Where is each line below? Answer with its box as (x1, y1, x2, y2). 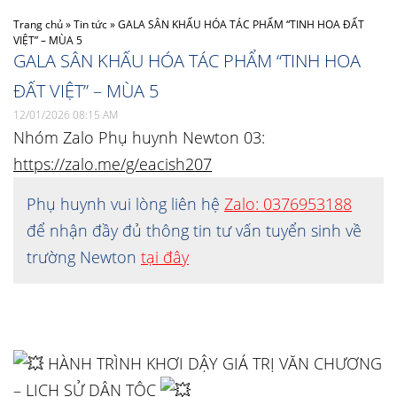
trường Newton (27, 246, 141, 268)
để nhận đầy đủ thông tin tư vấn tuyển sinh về (27, 220, 362, 241)
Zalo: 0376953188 (224, 193, 352, 214)
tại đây (141, 246, 189, 268)
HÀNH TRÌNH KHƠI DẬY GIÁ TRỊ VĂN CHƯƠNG (43, 353, 382, 374)
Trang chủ (13, 17, 63, 32)
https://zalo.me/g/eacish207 (13, 153, 212, 175)
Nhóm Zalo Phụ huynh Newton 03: (13, 127, 265, 148)
